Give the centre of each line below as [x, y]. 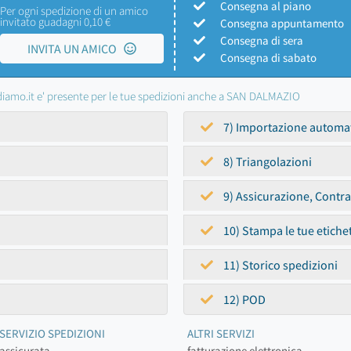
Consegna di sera [262, 40]
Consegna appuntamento [282, 23]
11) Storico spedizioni [279, 265]
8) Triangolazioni [266, 161]
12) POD [243, 299]
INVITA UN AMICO [75, 49]
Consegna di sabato [268, 58]
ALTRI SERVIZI [221, 333]
